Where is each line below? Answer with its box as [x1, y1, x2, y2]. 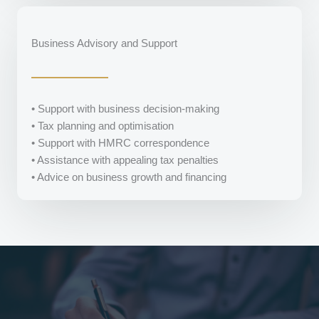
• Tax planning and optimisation [31, 120, 174, 132]
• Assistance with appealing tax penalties [31, 154, 219, 167]
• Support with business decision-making [31, 103, 219, 115]
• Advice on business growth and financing [31, 171, 226, 184]
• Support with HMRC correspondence [31, 137, 209, 150]
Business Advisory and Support [31, 38, 177, 50]
